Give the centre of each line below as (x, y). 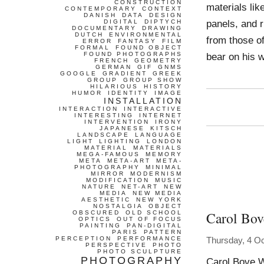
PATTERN (163, 232)
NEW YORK (159, 199)
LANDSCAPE (103, 135)
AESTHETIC (106, 199)
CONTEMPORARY (101, 9)
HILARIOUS (114, 86)
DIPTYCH (164, 22)
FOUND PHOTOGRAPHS (133, 54)
